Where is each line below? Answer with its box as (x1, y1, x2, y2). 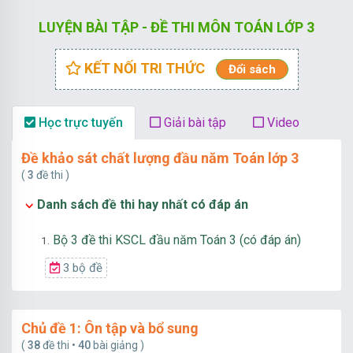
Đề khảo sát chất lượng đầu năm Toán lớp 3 (21, 150, 299, 166)
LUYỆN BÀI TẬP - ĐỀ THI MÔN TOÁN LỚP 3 (39, 19, 314, 35)
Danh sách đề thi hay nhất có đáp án (37, 197, 248, 212)
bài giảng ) (91, 339, 144, 351)
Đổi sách (228, 62, 276, 76)
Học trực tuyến (35, 115, 123, 130)
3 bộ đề (60, 261, 102, 275)
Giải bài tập (161, 115, 226, 130)
